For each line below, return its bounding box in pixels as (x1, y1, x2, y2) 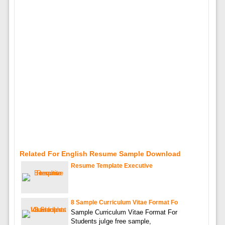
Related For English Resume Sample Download (19, 150, 181, 158)
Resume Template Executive (70, 162, 153, 170)
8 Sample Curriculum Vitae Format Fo (70, 199, 178, 206)
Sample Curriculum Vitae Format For (70, 208, 177, 216)
